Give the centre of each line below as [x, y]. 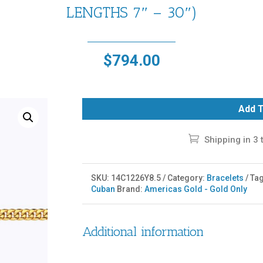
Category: [187, 178]
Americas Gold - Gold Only [196, 189]
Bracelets [225, 178]
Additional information [143, 232]
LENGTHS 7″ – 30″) [131, 12]
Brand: [131, 189]
